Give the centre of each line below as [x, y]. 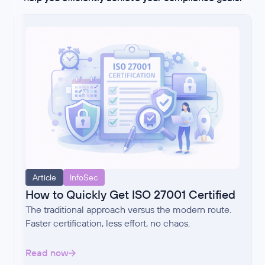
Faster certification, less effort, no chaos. [108, 223]
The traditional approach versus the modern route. [129, 209]
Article [44, 177]
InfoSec [84, 177]
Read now [47, 253]
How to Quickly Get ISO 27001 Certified [131, 194]
